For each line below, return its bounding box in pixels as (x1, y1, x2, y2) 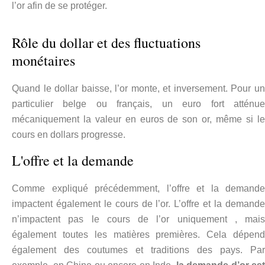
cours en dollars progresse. (12, 130, 125, 140)
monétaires (12, 51, 75, 70)
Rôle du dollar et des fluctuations (12, 33, 201, 53)
